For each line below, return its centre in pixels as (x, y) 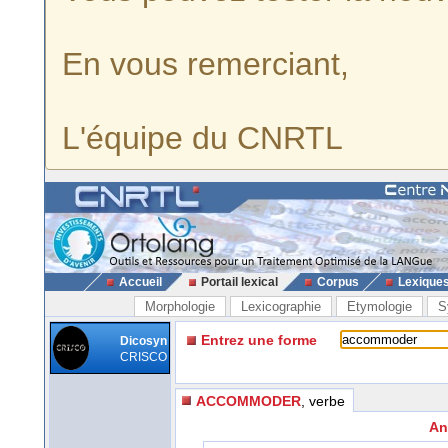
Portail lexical (239, 282)
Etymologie (379, 306)
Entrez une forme (259, 340)
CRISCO (143, 357)
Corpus (337, 282)
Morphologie (180, 306)
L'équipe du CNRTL (202, 138)
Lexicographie (281, 306)
